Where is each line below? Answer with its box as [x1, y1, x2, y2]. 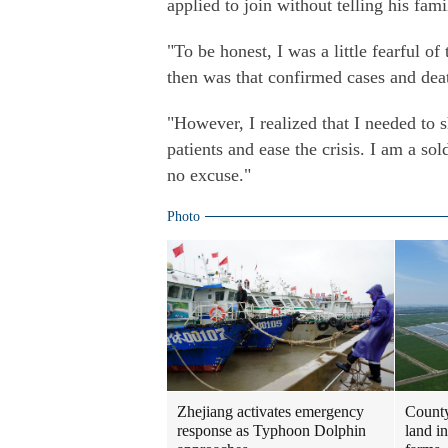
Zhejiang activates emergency [177, 403, 364, 421]
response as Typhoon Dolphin [177, 422, 366, 440]
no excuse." [167, 165, 251, 185]
